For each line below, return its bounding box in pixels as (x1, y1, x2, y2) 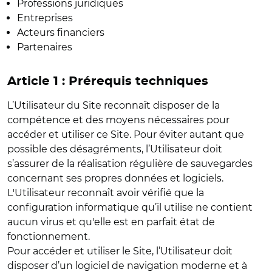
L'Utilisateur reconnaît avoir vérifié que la (7, 187, 204, 199)
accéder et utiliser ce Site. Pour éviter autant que (7, 129, 244, 140)
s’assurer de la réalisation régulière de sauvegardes (7, 158, 253, 169)
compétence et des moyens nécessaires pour (7, 114, 229, 126)
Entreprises (17, 12, 73, 24)
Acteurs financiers (17, 27, 104, 38)
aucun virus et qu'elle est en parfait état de (7, 216, 215, 228)
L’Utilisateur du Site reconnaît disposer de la (7, 100, 220, 111)
